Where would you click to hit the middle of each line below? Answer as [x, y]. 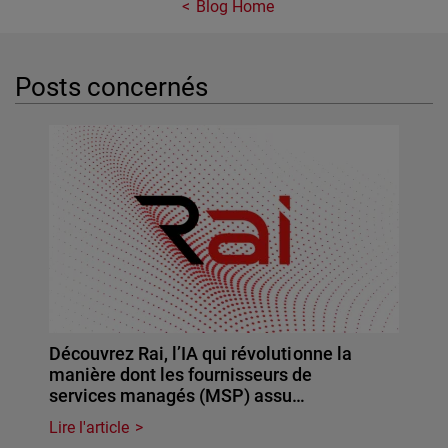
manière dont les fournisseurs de [181, 374]
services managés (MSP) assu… [177, 395]
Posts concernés [112, 86]
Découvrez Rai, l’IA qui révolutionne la [200, 353]
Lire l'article [89, 427]
